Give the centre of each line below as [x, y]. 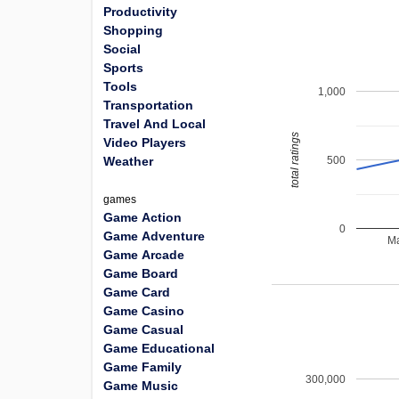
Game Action [142, 217]
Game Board [141, 273]
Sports [123, 68]
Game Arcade [144, 255]
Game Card [137, 292]
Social [122, 49]
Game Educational [159, 348]
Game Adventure [154, 236]
